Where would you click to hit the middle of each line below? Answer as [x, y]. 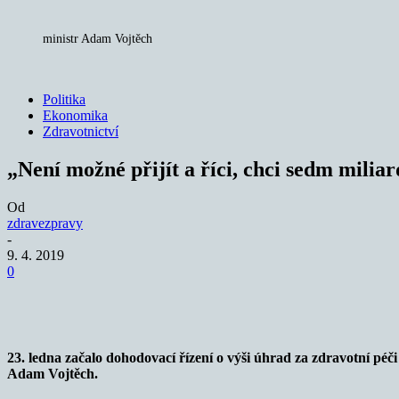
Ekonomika [75, 115]
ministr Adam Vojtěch [98, 39]
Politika [64, 99]
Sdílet [89, 297]
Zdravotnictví [81, 131]
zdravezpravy [45, 223]
